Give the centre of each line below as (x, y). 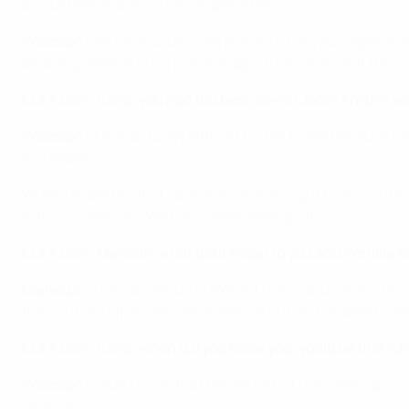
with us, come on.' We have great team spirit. (170, 216)
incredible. (57, 157)
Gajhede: (52, 289)
